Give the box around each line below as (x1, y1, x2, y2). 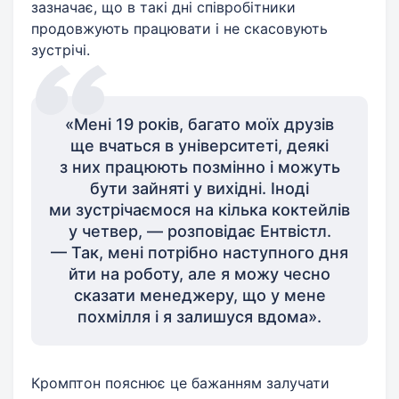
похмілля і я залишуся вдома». (77, 306, 322, 326)
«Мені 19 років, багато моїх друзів (65, 114, 334, 134)
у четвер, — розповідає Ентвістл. (68, 221, 331, 240)
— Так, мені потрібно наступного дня (51, 242, 348, 262)
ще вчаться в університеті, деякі (70, 135, 329, 155)
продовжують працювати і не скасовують (31, 19, 328, 37)
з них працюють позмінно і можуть (59, 157, 340, 176)
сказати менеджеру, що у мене (73, 285, 326, 305)
